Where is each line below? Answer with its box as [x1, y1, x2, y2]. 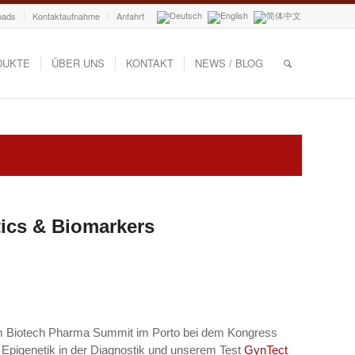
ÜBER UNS [51, 55, 105, 71]
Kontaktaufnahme [32, 10, 100, 22]
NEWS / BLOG [194, 55, 263, 71]
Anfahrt [116, 10, 144, 22]
